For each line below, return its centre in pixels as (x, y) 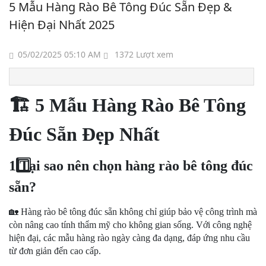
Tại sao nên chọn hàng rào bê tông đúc (134, 166)
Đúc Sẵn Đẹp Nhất (84, 134)
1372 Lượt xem (143, 54)
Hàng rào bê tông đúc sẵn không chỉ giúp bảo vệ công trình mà (138, 212)
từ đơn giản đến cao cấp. (55, 251)
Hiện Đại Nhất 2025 (62, 25)
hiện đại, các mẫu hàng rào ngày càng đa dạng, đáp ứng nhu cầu (129, 238)
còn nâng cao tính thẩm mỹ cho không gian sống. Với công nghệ (130, 225)
